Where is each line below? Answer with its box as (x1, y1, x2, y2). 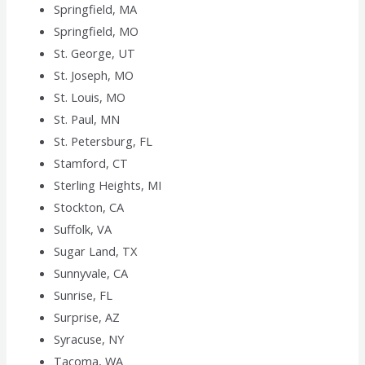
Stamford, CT (54, 155, 129, 172)
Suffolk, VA (54, 221, 112, 238)
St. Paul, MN (54, 111, 121, 128)
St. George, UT (54, 45, 136, 62)
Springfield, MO (54, 23, 139, 40)
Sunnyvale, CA (54, 265, 129, 282)
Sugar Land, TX (54, 243, 138, 260)
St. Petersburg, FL (54, 133, 153, 150)
